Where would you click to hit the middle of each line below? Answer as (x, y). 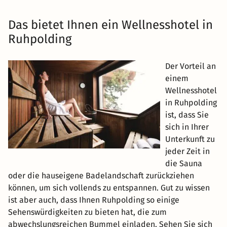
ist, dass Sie (187, 115)
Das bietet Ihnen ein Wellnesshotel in (110, 25)
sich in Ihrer (187, 127)
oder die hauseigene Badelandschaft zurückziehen (101, 175)
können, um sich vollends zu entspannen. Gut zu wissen (109, 187)
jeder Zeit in (187, 151)
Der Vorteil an (191, 66)
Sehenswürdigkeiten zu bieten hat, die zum (87, 212)
